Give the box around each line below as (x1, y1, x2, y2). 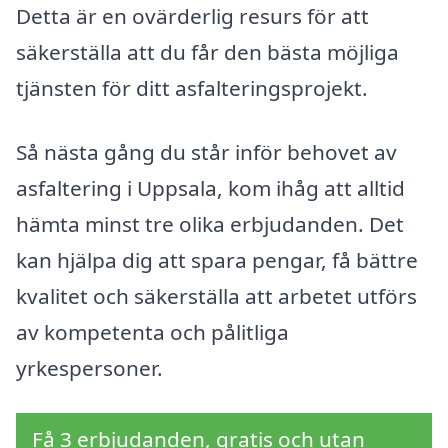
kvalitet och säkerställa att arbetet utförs (16, 281, 417, 310)
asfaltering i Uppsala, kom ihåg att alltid (16, 173, 405, 202)
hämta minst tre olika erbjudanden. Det (16, 209, 404, 238)
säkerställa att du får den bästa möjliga (16, 37, 399, 66)
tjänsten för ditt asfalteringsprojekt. (16, 73, 368, 102)
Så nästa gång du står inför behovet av (16, 137, 397, 166)
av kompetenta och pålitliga (16, 317, 289, 346)
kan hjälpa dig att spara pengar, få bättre (16, 245, 418, 274)
